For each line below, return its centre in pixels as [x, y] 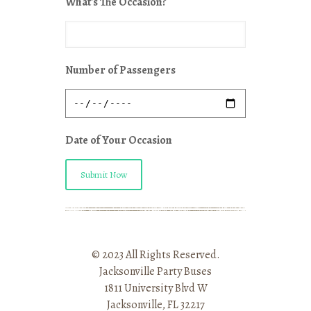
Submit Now [104, 174]
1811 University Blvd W [155, 288]
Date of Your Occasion [119, 140]
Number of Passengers [120, 70]
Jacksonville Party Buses [155, 271]
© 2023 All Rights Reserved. [155, 254]
